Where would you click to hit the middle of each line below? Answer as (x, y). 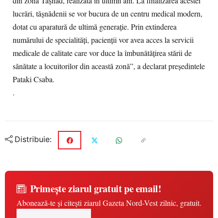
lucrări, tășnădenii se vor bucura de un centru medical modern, (108, 14)
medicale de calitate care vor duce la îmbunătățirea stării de (102, 53)
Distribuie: (33, 139)
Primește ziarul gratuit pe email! (96, 189)
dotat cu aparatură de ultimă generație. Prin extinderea (95, 27)
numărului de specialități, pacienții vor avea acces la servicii (103, 40)
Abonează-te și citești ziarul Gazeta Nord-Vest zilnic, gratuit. (109, 203)
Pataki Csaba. (34, 79)
